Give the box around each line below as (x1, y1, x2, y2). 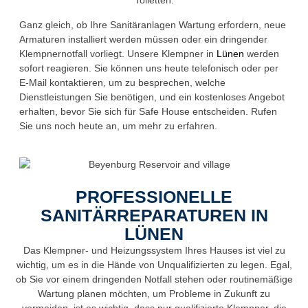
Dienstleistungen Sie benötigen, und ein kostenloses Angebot (19, 91, 285, 102)
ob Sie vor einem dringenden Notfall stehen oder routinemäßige (15, 273, 293, 285)
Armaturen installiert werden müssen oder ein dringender (19, 33, 267, 45)
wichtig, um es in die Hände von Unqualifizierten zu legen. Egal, (16, 258, 292, 270)
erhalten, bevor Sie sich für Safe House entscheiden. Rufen (19, 105, 277, 117)
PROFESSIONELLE (76, 186, 232, 206)
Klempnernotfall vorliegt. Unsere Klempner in (19, 47, 217, 59)
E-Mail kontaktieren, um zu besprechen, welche (19, 76, 225, 88)
